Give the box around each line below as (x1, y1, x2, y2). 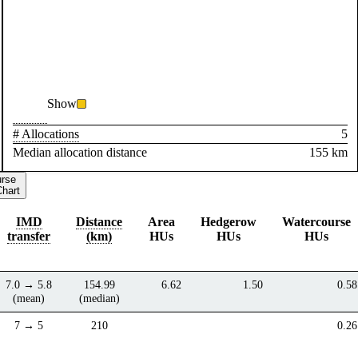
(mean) (13, 291, 46, 304)
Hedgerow (201, 214, 257, 229)
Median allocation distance (13, 145, 148, 159)
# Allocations (13, 126, 80, 141)
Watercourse (282, 214, 352, 229)
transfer (7, 229, 51, 243)
